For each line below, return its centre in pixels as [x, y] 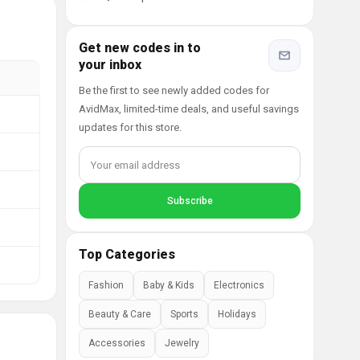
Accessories [117, 343]
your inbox [110, 65]
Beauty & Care [120, 314]
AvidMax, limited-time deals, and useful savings [189, 109]
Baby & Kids [169, 285]
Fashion [106, 285]
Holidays [237, 314]
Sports [184, 314]
